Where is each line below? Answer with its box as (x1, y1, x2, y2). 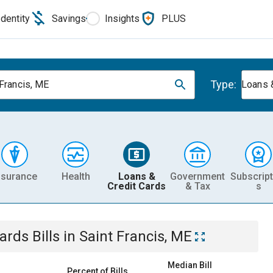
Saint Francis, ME (79, 228, 192, 245)
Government (170, 170, 225, 182)
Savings (52, 12, 86, 24)
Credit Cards (107, 180, 166, 192)
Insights (105, 12, 140, 24)
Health (61, 170, 90, 182)
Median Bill (168, 260, 212, 270)
